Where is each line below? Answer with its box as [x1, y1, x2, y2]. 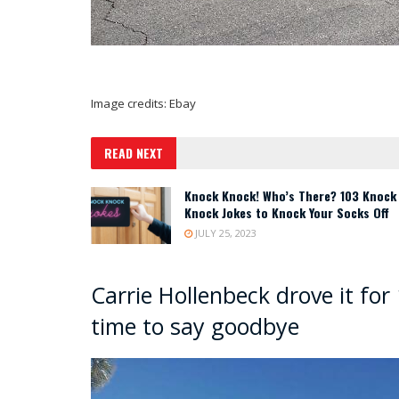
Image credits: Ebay [91, 95, 196, 112]
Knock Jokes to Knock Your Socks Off [184, 203, 389, 223]
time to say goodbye [91, 311, 299, 342]
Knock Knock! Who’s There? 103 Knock [184, 186, 396, 206]
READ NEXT [104, 143, 163, 163]
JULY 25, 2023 [192, 226, 256, 240]
